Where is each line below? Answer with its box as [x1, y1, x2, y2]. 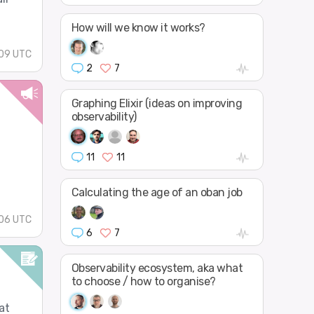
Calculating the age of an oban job [71, 186, 243, 200]
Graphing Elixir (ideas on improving [71, 97, 243, 110]
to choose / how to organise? [71, 275, 216, 289]
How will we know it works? [71, 20, 205, 34]
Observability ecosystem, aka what [71, 261, 243, 275]
